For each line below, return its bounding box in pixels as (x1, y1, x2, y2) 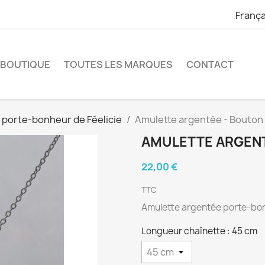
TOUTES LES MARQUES (64, 57, 173, 71)
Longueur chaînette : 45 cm (141, 225, 257, 238)
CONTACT (186, 57, 234, 71)
